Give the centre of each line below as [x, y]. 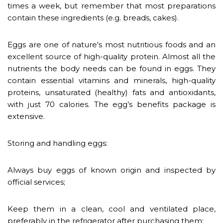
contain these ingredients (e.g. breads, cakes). [93, 17]
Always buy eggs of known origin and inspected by [111, 170]
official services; [36, 182]
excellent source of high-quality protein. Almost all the [111, 56]
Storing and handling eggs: [57, 143]
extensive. [26, 116]
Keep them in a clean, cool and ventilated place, [111, 209]
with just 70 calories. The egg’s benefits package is [111, 104]
